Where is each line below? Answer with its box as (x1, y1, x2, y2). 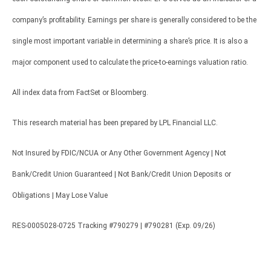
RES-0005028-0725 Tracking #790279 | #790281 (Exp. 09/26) (12, 221, 215, 230)
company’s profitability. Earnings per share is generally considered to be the (12, 15, 256, 24)
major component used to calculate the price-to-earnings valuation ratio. (12, 57, 248, 67)
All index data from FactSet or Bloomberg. (12, 88, 148, 97)
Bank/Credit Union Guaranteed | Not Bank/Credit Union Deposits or (12, 169, 231, 178)
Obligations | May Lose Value (12, 191, 108, 200)
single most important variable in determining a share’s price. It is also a (12, 36, 248, 45)
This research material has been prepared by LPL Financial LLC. (12, 118, 218, 127)
